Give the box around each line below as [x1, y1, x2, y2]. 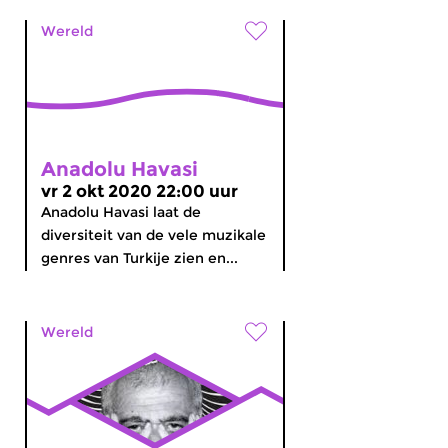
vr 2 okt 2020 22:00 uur [41, 181, 238, 201]
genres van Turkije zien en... [41, 249, 238, 267]
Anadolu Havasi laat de [41, 203, 201, 221]
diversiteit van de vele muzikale [41, 226, 266, 244]
